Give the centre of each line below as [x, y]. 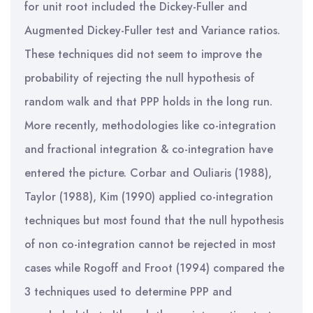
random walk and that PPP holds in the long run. [148, 102]
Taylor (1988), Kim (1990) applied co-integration [149, 197]
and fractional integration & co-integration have [149, 149]
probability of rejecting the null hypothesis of [139, 78]
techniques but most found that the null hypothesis [154, 220]
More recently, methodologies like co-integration [150, 125]
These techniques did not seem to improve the [143, 54]
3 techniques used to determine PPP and [128, 292]
